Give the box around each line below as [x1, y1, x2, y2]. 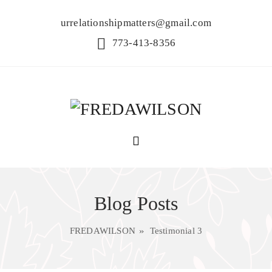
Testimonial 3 [149, 225, 203, 236]
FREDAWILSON [69, 225, 136, 236]
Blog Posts [93, 192, 178, 214]
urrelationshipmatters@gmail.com [60, 17, 212, 29]
